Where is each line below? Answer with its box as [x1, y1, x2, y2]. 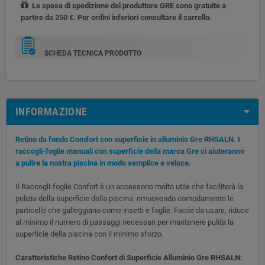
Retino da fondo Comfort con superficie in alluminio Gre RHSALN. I [15, 134, 240, 144]
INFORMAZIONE [15, 105, 88, 118]
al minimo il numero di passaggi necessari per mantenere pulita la [15, 217, 234, 227]
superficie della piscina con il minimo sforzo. [15, 229, 163, 238]
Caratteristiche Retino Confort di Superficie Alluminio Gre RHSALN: [15, 253, 243, 262]
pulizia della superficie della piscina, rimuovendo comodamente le [15, 193, 234, 203]
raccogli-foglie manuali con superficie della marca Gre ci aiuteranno [15, 146, 244, 156]
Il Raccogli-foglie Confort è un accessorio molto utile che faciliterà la [15, 182, 243, 191]
